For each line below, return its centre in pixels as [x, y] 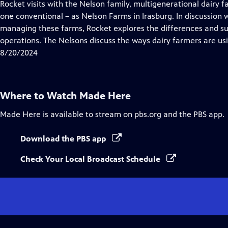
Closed [73, 16]
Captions [77, 28]
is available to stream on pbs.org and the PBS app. [133, 114]
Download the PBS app [64, 139]
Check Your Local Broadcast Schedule [91, 159]
